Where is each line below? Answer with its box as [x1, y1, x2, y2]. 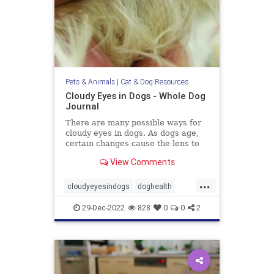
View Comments [108, 156, 175, 168]
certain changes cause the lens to [65, 139, 199, 149]
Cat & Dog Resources [120, 77, 188, 87]
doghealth [138, 182, 172, 191]
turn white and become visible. [65, 149, 188, 159]
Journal [65, 100, 99, 113]
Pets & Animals [65, 77, 115, 87]
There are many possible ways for [65, 118, 201, 128]
